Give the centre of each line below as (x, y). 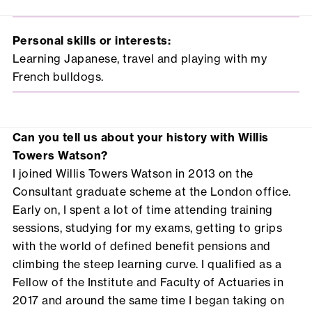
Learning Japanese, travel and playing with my (140, 59)
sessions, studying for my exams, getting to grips (147, 228)
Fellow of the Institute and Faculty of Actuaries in (148, 282)
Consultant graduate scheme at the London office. (151, 192)
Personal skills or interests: (92, 41)
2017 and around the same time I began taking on (148, 301)
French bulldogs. (58, 77)
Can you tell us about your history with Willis (140, 138)
